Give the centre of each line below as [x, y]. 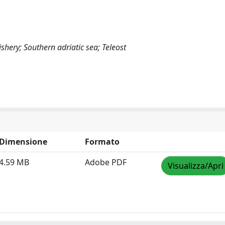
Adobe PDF [106, 162]
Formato [102, 142]
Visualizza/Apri [196, 166]
